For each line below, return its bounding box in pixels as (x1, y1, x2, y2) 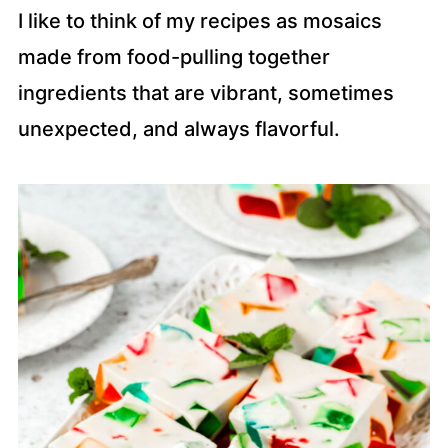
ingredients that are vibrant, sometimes (17, 81, 394, 105)
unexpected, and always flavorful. (17, 117, 340, 141)
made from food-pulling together (17, 45, 330, 69)
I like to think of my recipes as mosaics (17, 9, 382, 33)
